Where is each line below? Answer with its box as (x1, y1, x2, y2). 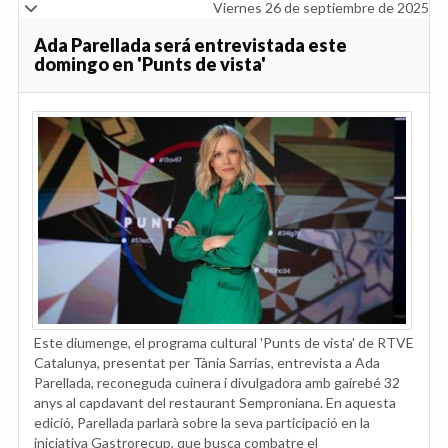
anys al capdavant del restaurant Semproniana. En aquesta (34, 393, 396, 411)
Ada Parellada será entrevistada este (34, 33, 347, 56)
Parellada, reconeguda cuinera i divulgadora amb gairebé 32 (34, 373, 400, 391)
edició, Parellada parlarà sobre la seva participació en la (34, 413, 370, 431)
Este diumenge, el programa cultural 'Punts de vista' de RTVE (34, 333, 414, 351)
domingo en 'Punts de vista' (34, 52, 266, 75)
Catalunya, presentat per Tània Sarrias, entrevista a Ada (34, 353, 380, 371)
